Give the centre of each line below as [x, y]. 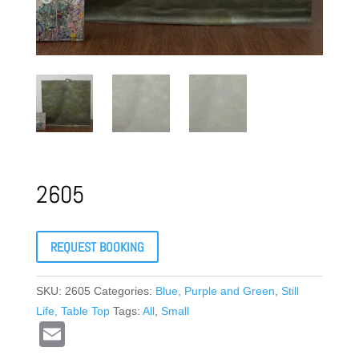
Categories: [124, 291]
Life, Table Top [73, 311]
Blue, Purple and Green [215, 291]
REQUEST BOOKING [97, 247]
